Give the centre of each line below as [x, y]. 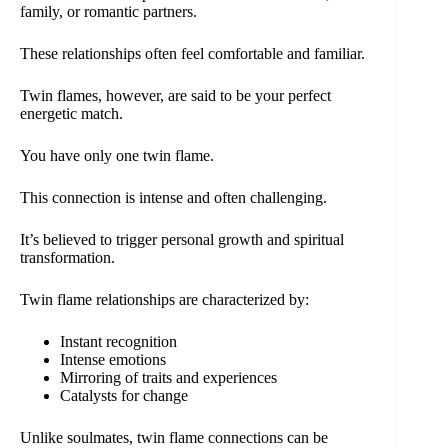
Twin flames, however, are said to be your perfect [175, 96]
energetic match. [71, 114]
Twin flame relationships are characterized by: [164, 300]
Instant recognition [118, 342]
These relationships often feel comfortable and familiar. [192, 54]
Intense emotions [113, 360]
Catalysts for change [124, 396]
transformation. [67, 258]
